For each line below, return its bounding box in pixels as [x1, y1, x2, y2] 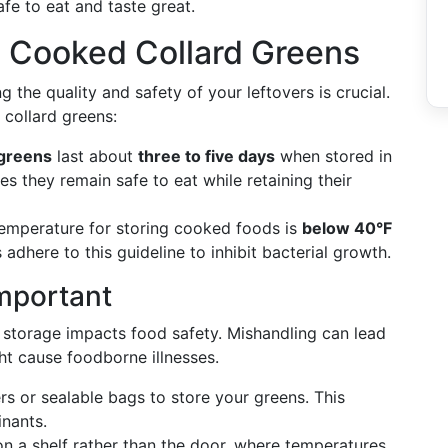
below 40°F [302, 218, 392, 238]
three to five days [138, 146, 275, 166]
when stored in [275, 146, 392, 166]
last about [52, 146, 138, 166]
